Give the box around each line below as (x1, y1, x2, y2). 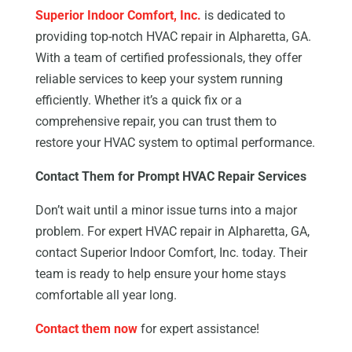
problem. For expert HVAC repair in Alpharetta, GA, (35, 224, 310, 240)
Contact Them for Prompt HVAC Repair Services (35, 169, 306, 185)
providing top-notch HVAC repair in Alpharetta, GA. (35, 29, 311, 45)
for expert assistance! (137, 321, 259, 337)
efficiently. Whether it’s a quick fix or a (35, 93, 242, 108)
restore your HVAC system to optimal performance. (35, 135, 315, 151)
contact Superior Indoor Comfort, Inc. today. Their (35, 245, 307, 261)
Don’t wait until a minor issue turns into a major (35, 203, 297, 218)
